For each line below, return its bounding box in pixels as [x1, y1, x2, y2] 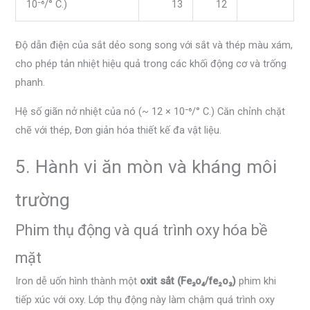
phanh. [15, 76, 46, 89]
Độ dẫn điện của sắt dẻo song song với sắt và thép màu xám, [15, 39, 293, 52]
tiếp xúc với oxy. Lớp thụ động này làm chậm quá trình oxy [15, 293, 275, 306]
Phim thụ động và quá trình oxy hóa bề [15, 221, 268, 239]
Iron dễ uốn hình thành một [15, 274, 140, 287]
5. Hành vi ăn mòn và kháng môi [15, 156, 277, 177]
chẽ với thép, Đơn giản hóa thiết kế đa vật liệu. [15, 123, 222, 136]
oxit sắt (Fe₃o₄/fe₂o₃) [140, 274, 237, 287]
